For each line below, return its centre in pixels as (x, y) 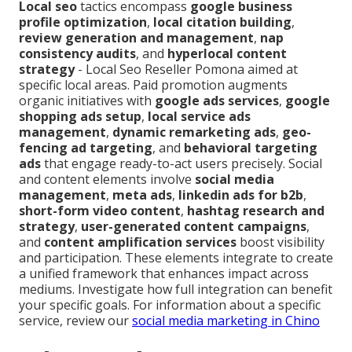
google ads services (217, 101)
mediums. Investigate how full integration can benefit (176, 290)
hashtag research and (256, 211)
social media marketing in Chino (226, 321)
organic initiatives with (87, 101)
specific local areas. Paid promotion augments (153, 85)
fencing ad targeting (86, 148)
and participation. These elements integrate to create (176, 258)
